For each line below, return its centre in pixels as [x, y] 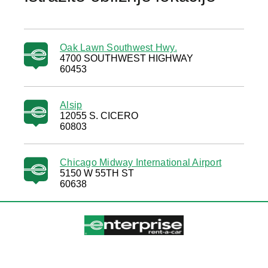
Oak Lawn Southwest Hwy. [118, 48]
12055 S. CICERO [99, 116]
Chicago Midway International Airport [141, 162]
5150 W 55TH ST [97, 173]
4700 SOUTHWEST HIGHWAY [127, 58]
